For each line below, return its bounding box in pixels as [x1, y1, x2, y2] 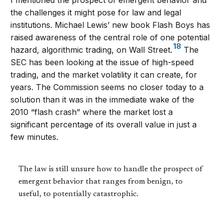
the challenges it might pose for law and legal [10, 7, 182, 17]
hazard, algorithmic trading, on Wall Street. [10, 44, 173, 55]
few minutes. [10, 131, 59, 142]
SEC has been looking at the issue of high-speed [10, 57, 194, 67]
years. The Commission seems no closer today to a [10, 82, 204, 92]
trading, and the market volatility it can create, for [10, 69, 198, 80]
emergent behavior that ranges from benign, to [18, 177, 183, 186]
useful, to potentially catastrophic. [18, 190, 139, 198]
